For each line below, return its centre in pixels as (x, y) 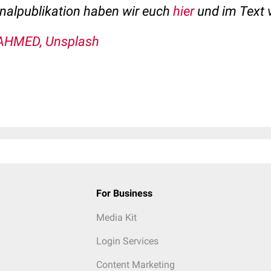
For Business (124, 193)
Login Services (127, 241)
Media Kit (116, 217)
